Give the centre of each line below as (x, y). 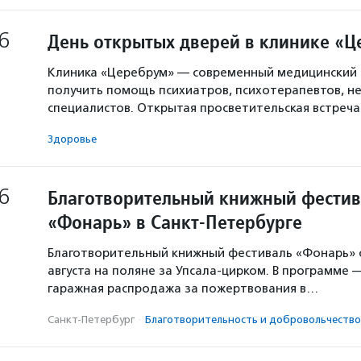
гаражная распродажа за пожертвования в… (183, 288)
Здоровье (72, 139)
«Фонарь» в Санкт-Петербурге (175, 222)
